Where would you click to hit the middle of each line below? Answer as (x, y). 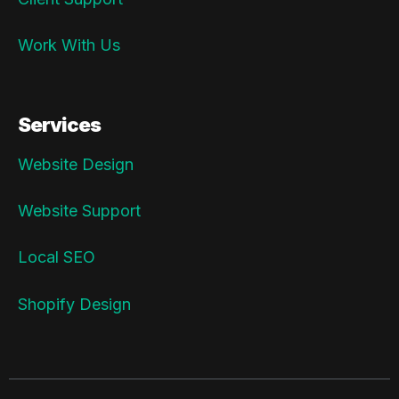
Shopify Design (74, 304)
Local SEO (57, 257)
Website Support (79, 211)
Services (59, 124)
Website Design (76, 164)
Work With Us (69, 45)
